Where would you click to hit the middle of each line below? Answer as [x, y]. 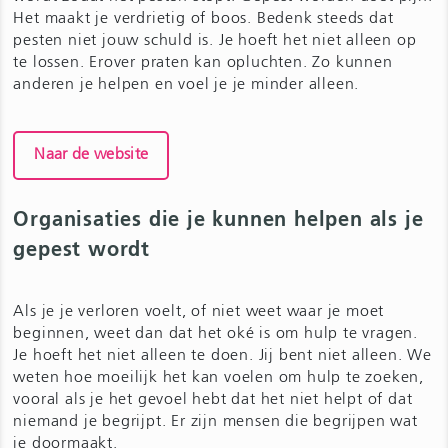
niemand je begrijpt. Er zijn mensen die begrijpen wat [215, 421]
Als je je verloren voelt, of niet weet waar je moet [199, 311]
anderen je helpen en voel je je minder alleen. [186, 84]
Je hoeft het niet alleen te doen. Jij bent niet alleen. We [222, 355]
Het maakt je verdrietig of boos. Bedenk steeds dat [203, 18]
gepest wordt [82, 250]
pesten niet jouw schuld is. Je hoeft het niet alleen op [215, 40]
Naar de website [91, 154]
